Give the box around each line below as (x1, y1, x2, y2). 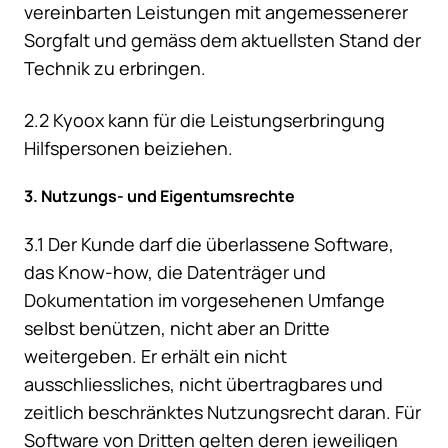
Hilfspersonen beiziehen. (24, 136, 233, 161)
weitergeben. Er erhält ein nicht (24, 344, 287, 369)
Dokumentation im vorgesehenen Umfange (24, 288, 385, 313)
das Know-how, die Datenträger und (24, 260, 326, 285)
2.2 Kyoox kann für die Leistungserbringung (24, 108, 385, 133)
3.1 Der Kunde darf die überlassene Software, (24, 232, 394, 257)
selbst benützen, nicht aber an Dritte (24, 316, 330, 341)
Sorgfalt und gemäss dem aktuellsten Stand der (24, 28, 421, 53)
